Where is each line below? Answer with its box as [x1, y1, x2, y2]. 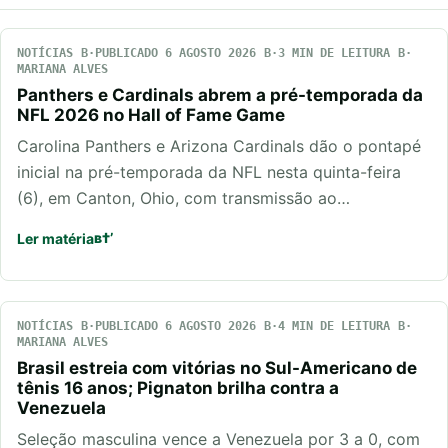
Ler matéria [17, 229, 94, 247]
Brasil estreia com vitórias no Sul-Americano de [17, 357, 417, 378]
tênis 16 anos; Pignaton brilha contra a [17, 377, 339, 398]
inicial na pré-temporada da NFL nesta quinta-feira [17, 161, 401, 182]
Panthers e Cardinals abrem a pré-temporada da [17, 84, 423, 105]
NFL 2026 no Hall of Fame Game [17, 104, 285, 125]
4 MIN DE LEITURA [278, 318, 390, 333]
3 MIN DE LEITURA [278, 45, 390, 60]
